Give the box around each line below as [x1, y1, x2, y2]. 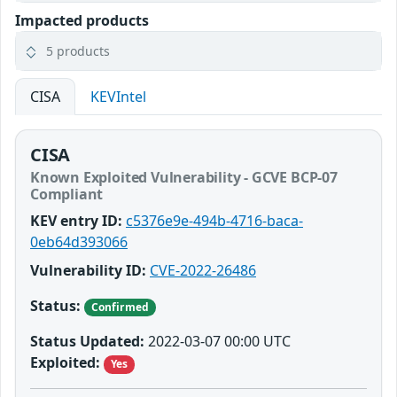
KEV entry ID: [30, 211, 122, 231]
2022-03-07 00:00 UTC [144, 331, 291, 352]
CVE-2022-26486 [150, 261, 256, 281]
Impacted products [15, 11, 149, 31]
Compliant [30, 184, 104, 205]
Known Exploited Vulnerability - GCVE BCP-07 [30, 167, 338, 188]
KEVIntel [90, 87, 146, 107]
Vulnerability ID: [30, 261, 146, 281]
